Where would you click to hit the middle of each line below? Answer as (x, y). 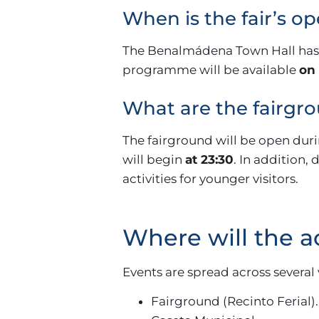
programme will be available (211, 70)
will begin (154, 159)
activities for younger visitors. (210, 179)
